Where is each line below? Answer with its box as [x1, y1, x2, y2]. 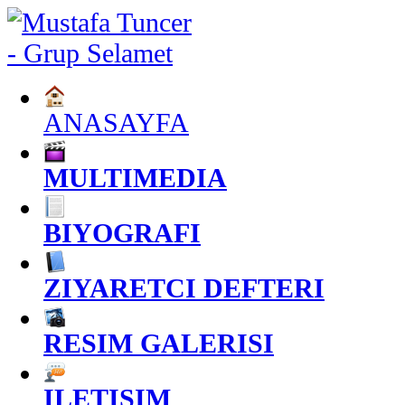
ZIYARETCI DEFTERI [43, 273, 325, 303]
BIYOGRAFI [43, 218, 201, 248]
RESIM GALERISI [43, 328, 274, 358]
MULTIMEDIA [43, 163, 227, 193]
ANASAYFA [43, 108, 189, 137]
